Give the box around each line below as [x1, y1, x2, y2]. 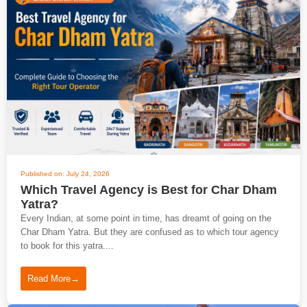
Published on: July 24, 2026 [21, 170, 110, 177]
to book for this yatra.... [21, 241, 114, 251]
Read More [27, 273, 71, 284]
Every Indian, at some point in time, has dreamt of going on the [21, 213, 271, 223]
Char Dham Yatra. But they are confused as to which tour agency [21, 227, 279, 237]
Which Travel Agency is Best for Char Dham [21, 183, 277, 197]
